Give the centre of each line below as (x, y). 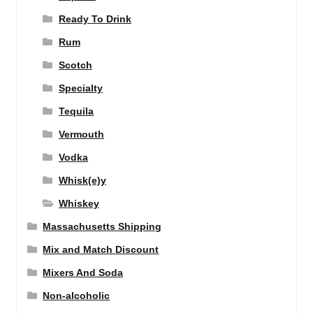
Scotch (75, 65)
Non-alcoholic (77, 296)
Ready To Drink (95, 19)
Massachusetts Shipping (102, 226)
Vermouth (81, 134)
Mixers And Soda (83, 272)
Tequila (76, 111)
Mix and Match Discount (101, 249)
